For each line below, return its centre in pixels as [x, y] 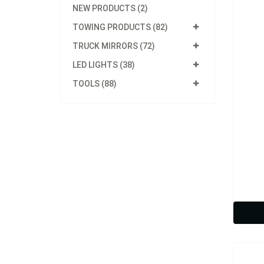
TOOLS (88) [95, 84]
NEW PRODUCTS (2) [110, 8]
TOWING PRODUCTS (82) [120, 27]
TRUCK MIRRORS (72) [114, 46]
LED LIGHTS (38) [104, 65]
